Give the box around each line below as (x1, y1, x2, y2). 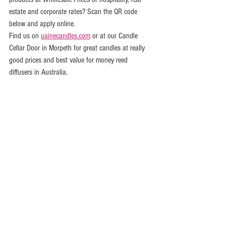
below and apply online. (9, 19, 75, 28)
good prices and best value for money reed (9, 55, 130, 65)
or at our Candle (90, 31, 140, 40)
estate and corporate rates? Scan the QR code (9, 7, 139, 16)
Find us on (9, 31, 41, 40)
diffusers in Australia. (9, 67, 68, 77)
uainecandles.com (41, 31, 90, 40)
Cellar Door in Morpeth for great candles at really (9, 43, 147, 52)
